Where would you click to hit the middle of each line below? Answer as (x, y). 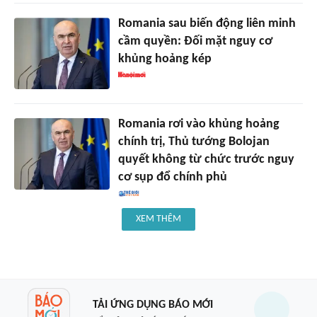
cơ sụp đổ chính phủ (172, 178)
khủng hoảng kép (165, 59)
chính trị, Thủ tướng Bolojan (194, 142)
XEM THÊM (158, 219)
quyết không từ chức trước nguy (206, 160)
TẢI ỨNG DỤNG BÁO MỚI (152, 305)
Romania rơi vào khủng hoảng (198, 125)
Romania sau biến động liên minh (207, 24)
